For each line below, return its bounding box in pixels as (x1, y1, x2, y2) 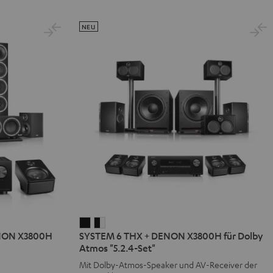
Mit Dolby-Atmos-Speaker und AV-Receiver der (79, 259, 257, 270)
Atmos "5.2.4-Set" (79, 242, 155, 253)
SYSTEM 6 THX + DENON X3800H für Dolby (79, 230, 263, 241)
